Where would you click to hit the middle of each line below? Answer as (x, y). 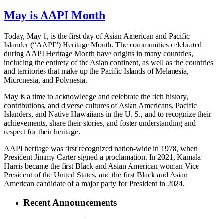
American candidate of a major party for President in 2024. (94, 183)
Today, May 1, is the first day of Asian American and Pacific (97, 36)
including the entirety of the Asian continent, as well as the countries (109, 62)
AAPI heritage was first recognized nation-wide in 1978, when (101, 148)
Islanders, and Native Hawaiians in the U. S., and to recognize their (108, 114)
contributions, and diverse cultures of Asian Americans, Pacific (100, 105)
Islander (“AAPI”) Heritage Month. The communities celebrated (103, 44)
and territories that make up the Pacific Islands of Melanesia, (96, 71)
